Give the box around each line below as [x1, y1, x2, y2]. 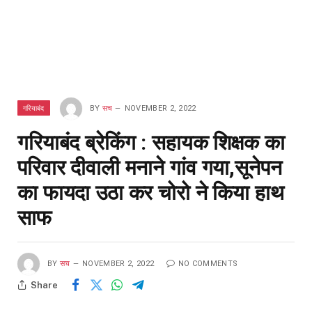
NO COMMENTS [178, 259, 238, 269]
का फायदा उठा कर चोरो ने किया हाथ [17, 180, 284, 205]
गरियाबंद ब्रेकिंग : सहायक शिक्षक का [17, 130, 285, 155]
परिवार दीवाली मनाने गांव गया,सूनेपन [17, 155, 282, 180]
